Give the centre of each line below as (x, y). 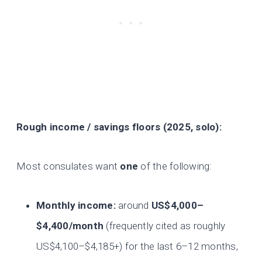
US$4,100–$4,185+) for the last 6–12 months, (137, 247)
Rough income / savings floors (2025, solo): (119, 127)
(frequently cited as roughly (165, 226)
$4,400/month (70, 226)
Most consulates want (68, 166)
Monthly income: (76, 206)
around (133, 206)
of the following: (175, 166)
